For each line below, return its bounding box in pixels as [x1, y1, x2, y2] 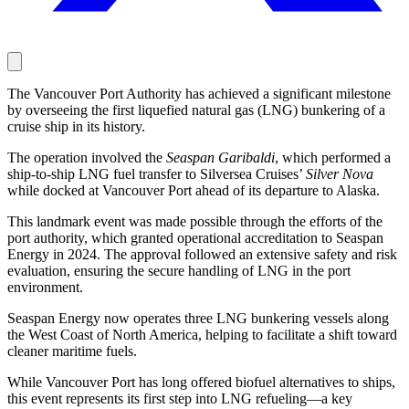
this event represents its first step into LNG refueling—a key [7, 391, 352, 407]
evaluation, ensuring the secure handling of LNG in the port [7, 263, 351, 279]
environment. [7, 279, 83, 296]
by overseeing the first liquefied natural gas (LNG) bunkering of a [7, 102, 385, 119]
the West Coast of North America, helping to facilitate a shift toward [7, 327, 397, 343]
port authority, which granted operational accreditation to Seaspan [7, 230, 383, 246]
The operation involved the [7, 150, 166, 166]
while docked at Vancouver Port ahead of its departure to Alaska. [7, 183, 380, 199]
